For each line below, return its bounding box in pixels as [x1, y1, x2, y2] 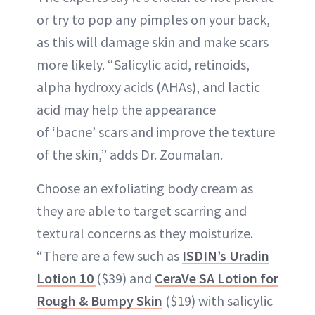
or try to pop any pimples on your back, [37, 11, 270, 28]
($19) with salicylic [162, 292, 273, 309]
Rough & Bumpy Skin [37, 292, 162, 309]
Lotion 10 [37, 269, 96, 287]
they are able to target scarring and [37, 202, 247, 219]
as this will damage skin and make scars [37, 33, 269, 51]
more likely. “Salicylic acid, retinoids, [37, 56, 250, 73]
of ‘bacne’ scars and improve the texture [37, 123, 275, 141]
